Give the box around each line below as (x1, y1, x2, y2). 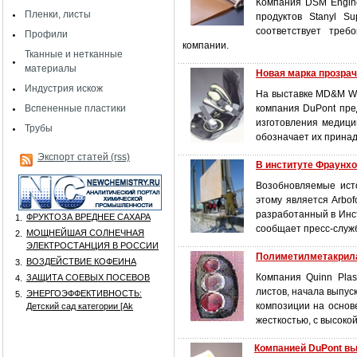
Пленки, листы (25, 9, 91, 20)
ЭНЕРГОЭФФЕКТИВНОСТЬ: (26, 288, 142, 298)
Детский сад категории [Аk (26, 301, 133, 311)
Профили (25, 29, 68, 40)
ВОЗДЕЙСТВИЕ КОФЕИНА (26, 257, 136, 266)
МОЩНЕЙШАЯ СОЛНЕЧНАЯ (26, 228, 144, 237)
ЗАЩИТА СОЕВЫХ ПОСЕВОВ (26, 273, 150, 282)
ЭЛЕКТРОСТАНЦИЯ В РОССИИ (26, 241, 159, 250)
